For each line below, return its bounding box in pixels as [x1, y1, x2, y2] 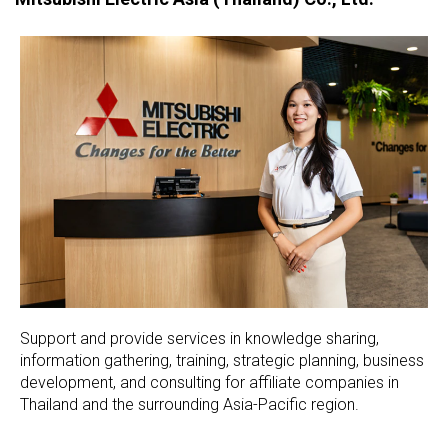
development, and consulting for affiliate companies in [20, 372, 399, 392]
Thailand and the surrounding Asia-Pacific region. [20, 394, 359, 414]
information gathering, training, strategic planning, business [20, 350, 424, 370]
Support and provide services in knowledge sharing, [20, 328, 379, 348]
